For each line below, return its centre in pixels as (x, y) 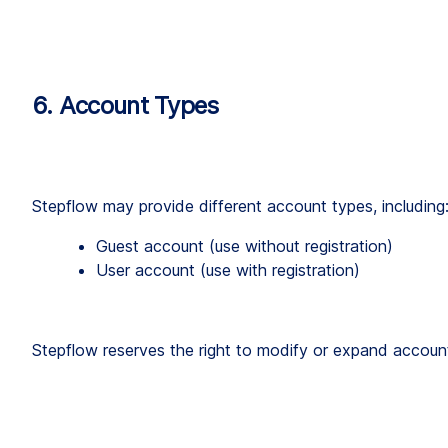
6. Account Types (125, 106)
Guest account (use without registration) (244, 246)
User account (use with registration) (228, 270)
